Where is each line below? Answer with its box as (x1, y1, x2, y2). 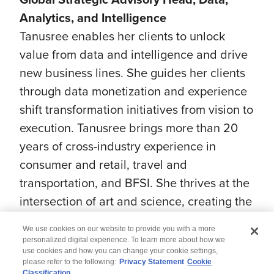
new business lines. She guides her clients (20, 64, 245, 82)
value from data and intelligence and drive (20, 45, 248, 64)
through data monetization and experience (20, 82, 247, 100)
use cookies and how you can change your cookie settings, (23, 246, 218, 255)
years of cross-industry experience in (20, 137, 216, 155)
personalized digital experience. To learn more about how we (23, 235, 226, 244)
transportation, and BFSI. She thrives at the (20, 174, 250, 192)
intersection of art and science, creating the (20, 192, 252, 210)
